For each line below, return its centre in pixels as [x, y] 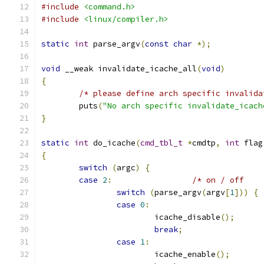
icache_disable [187, 217]
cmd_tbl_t [161, 143]
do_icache [112, 143]
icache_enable [185, 254]
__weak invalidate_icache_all [128, 69]
